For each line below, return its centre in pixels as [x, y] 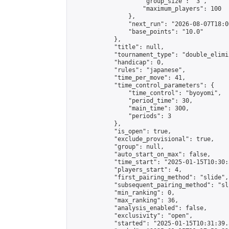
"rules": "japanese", [128, 70]
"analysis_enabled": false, [139, 208]
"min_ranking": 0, [123, 193]
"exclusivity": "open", [132, 216]
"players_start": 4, [127, 170]
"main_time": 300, [130, 108]
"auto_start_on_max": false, [141, 154]
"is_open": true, [121, 131]
